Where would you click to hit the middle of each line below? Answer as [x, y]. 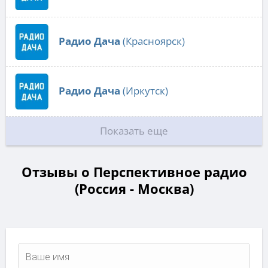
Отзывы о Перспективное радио [134, 172]
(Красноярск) [153, 41]
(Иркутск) [144, 91]
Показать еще [134, 131]
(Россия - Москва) [134, 189]
